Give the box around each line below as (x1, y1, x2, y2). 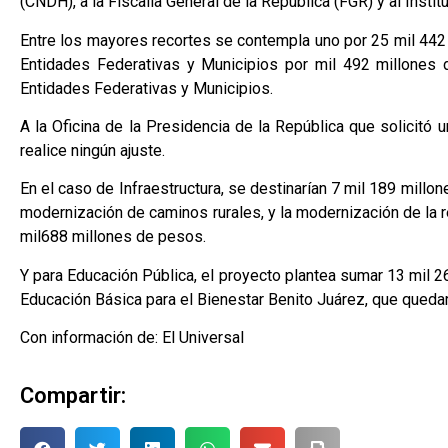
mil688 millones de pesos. (20, 227, 206, 247)
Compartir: (20, 382, 126, 408)
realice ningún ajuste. (20, 140, 165, 160)
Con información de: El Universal (20, 328, 244, 348)
